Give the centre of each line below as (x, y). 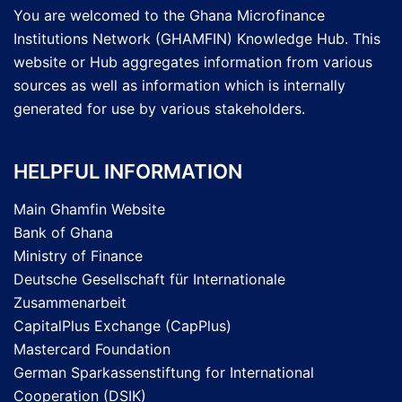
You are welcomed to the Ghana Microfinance (169, 15)
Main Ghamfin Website (89, 209)
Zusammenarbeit (70, 302)
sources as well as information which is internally (179, 85)
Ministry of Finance (78, 256)
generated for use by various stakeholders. (159, 109)
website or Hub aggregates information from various (193, 62)
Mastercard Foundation (92, 349)
